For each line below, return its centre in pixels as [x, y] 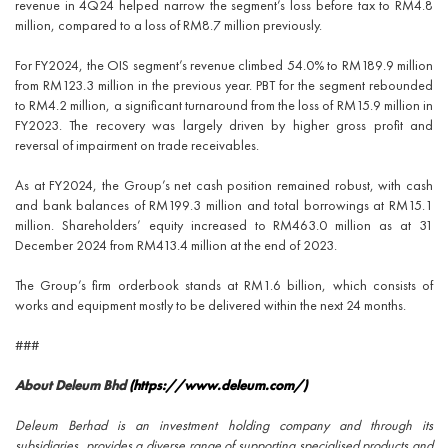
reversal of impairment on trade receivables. [137, 145]
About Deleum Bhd [72, 385]
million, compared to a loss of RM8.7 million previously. [168, 25]
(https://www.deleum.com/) [219, 385]
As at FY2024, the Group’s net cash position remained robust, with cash [224, 185]
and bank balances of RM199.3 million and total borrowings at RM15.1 [224, 205]
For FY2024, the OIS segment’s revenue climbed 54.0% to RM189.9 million [224, 65]
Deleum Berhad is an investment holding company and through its [224, 425]
